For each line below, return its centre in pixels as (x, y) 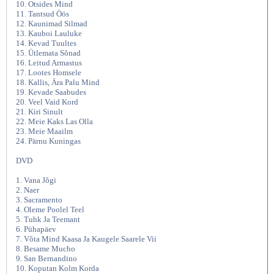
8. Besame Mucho (46, 249)
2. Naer (28, 190)
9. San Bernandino (46, 258)
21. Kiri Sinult (39, 112)
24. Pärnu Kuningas (48, 141)
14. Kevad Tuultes (46, 43)
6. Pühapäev (36, 229)
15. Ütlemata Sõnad (48, 53)
